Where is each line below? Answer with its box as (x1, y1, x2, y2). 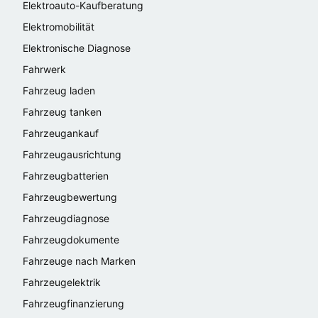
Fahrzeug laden (23, 84, 95, 97)
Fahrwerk (23, 62, 66, 75)
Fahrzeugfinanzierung (23, 297, 124, 309)
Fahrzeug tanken (23, 105, 102, 118)
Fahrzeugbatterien (23, 169, 109, 182)
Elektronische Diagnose (23, 41, 131, 54)
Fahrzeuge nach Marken (23, 254, 136, 267)
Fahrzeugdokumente (23, 233, 119, 246)
